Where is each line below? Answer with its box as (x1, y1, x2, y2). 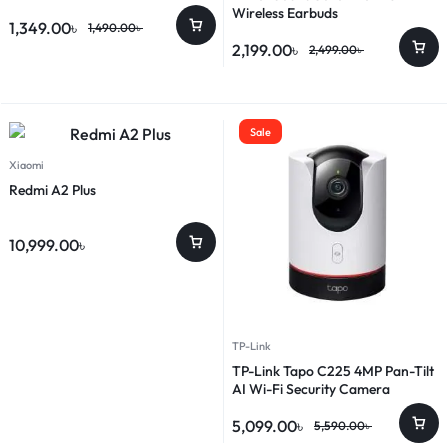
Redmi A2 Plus (9, 181, 96, 200)
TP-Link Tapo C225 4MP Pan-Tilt (232, 362, 434, 381)
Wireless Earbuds (232, 4, 338, 23)
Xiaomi (9, 158, 44, 173)
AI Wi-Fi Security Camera (232, 380, 390, 399)
